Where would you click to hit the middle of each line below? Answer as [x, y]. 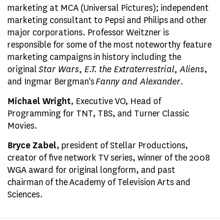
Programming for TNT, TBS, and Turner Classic [98, 113]
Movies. [22, 126]
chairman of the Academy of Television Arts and [99, 182]
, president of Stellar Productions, [122, 145]
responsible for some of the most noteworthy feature [110, 45]
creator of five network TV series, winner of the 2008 [109, 158]
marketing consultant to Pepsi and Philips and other [107, 20]
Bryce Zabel [32, 145]
